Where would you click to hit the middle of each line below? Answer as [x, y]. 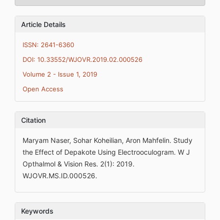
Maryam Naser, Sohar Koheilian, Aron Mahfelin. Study [108, 140]
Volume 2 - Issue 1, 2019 [60, 74]
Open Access [43, 89]
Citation [33, 120]
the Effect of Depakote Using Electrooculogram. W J [106, 152]
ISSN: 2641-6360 [48, 45]
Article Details [43, 24]
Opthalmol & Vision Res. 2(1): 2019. [79, 164]
